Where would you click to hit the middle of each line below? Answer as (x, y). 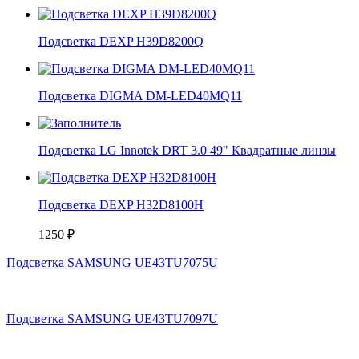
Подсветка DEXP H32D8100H (121, 205)
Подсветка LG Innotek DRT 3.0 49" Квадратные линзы (187, 151)
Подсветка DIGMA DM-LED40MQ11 (140, 96)
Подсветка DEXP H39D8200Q (121, 42)
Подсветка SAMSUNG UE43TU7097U (112, 319)
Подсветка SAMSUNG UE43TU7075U (112, 263)
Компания (42, 346)
